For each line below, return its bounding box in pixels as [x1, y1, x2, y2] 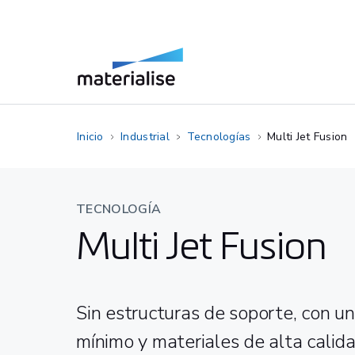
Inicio [77, 129, 104, 144]
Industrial [120, 129, 170, 144]
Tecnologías [186, 129, 251, 144]
